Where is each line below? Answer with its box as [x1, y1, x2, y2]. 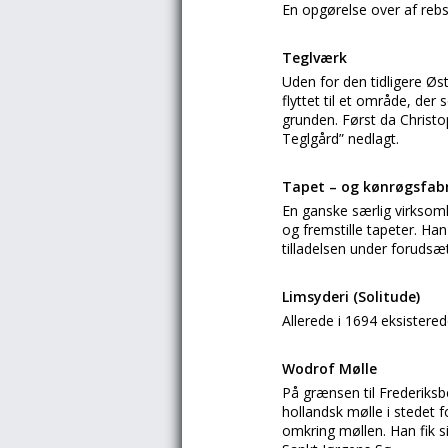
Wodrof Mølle [282, 359, 377, 378]
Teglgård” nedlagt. [282, 129, 399, 148]
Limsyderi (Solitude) [282, 287, 420, 306]
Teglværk [282, 48, 347, 67]
